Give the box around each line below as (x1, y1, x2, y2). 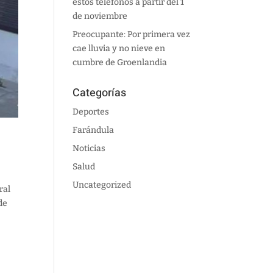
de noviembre (73, 11, 128, 21)
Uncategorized (73, 180, 132, 190)
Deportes (73, 107, 110, 117)
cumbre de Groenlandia (73, 57, 168, 68)
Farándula (73, 125, 115, 135)
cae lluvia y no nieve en (73, 43, 166, 54)
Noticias (73, 143, 106, 154)
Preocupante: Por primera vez (73, 29, 191, 40)
